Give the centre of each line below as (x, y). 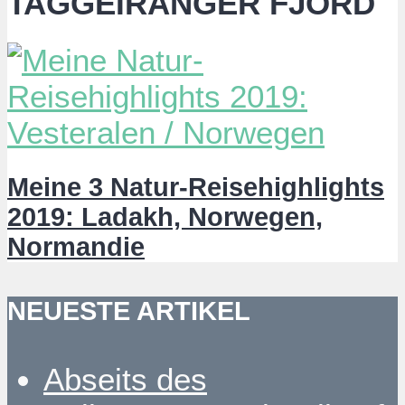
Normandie (76, 246)
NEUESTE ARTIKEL (129, 311)
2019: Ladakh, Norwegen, (165, 217)
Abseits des (125, 379)
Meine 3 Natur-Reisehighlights (196, 187)
